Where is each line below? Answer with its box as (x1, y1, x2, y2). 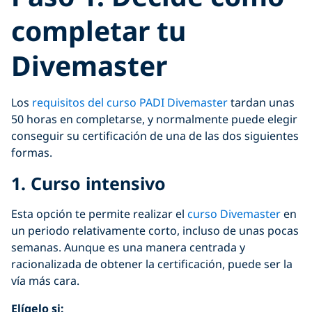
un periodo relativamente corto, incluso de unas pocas (11, 222, 299, 238)
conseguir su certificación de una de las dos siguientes (11, 127, 299, 143)
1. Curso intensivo (11, 171, 166, 195)
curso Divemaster (187, 205, 281, 221)
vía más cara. (11, 272, 79, 288)
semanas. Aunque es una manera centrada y (11, 239, 245, 255)
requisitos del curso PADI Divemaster (32, 94, 228, 110)
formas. (11, 144, 52, 160)
